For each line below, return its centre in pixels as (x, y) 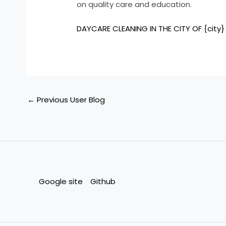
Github (103, 181)
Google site (61, 181)
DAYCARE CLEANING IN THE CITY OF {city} (151, 29)
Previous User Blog (70, 99)
